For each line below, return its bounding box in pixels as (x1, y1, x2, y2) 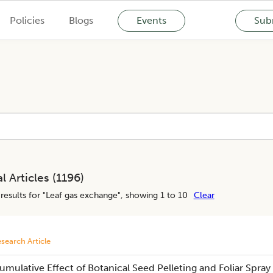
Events (136, 14, 166, 26)
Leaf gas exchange (45, 190, 118, 200)
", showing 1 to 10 (117, 190, 188, 200)
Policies (9, 14, 44, 26)
